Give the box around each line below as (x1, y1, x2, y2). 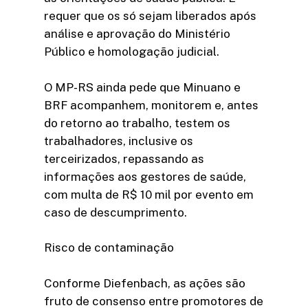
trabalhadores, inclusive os (44, 133, 193, 148)
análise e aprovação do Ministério (44, 27, 230, 41)
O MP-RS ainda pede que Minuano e (44, 80, 241, 94)
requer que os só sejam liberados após (44, 9, 256, 23)
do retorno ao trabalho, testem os (44, 115, 230, 130)
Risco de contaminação (44, 241, 174, 255)
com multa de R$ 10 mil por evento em (44, 187, 254, 201)
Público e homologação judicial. (44, 45, 219, 59)
